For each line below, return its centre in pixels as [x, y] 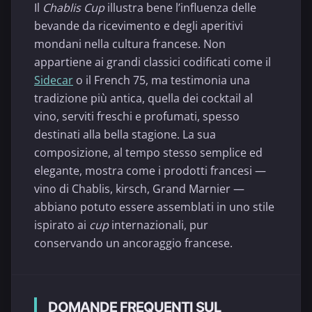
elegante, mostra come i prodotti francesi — [150, 171]
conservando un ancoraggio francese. [133, 243]
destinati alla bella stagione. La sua [125, 135]
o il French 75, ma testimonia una [162, 80]
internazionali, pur [158, 225]
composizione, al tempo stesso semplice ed [148, 153]
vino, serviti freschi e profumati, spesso [137, 117]
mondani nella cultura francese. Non [130, 44]
